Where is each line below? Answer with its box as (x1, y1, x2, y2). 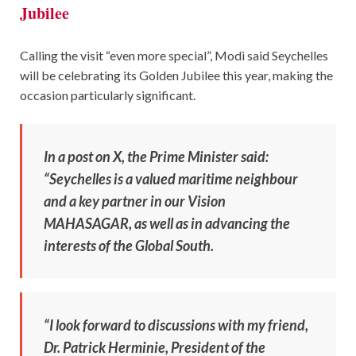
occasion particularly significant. (20, 87, 195, 103)
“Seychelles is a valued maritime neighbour (44, 169, 298, 188)
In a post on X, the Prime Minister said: (44, 147, 269, 165)
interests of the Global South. (44, 236, 214, 254)
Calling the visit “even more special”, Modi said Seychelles (20, 47, 328, 63)
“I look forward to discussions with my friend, (44, 315, 308, 334)
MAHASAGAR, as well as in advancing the (44, 214, 290, 232)
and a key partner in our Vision (44, 192, 226, 210)
